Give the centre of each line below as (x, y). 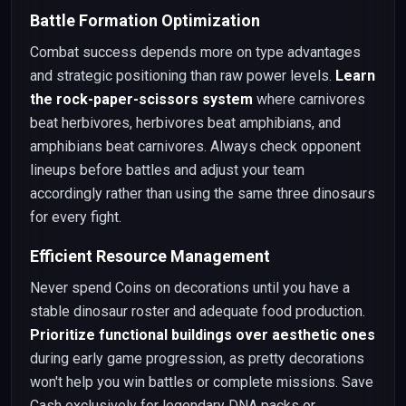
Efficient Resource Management (150, 256)
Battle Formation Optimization (145, 20)
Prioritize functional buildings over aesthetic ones (203, 335)
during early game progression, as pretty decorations (197, 358)
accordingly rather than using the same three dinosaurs (203, 193)
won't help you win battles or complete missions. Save (202, 382)
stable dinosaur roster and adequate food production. (198, 311)
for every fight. (76, 217)
